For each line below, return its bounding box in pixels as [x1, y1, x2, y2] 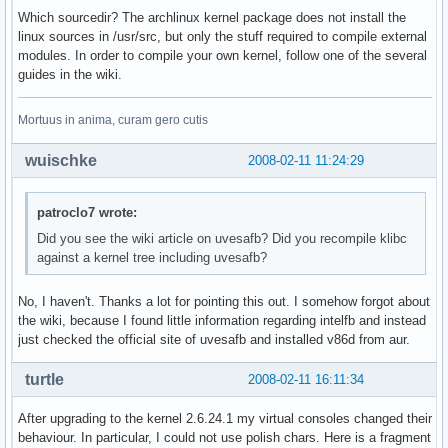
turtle [25, 370, 64, 388]
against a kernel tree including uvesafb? [37, 250, 268, 266]
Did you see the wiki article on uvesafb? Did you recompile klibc [37, 231, 408, 247]
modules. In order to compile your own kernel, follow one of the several [18, 47, 427, 63]
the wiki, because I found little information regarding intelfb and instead [18, 312, 426, 328]
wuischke [25, 151, 97, 169]
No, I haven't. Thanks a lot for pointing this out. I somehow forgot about [18, 293, 430, 309]
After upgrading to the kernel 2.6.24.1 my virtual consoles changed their [18, 410, 432, 426]
